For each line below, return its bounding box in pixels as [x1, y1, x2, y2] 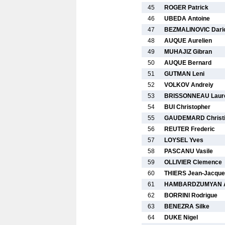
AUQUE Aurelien [164, 37, 212, 44]
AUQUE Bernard [164, 59, 211, 66]
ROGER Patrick [164, 4, 208, 11]
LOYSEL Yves [164, 137, 203, 144]
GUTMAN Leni [164, 70, 204, 77]
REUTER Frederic [164, 126, 215, 133]
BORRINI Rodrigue [164, 192, 217, 199]
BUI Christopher [164, 103, 210, 110]
